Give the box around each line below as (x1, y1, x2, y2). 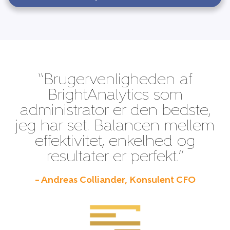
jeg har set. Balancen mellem (15, 119, 215, 135)
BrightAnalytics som (47, 88, 183, 104)
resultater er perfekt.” (46, 149, 184, 166)
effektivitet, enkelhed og (35, 134, 195, 150)
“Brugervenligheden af (38, 72, 192, 89)
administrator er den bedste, (20, 103, 210, 120)
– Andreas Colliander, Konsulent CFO (34, 176, 196, 186)
